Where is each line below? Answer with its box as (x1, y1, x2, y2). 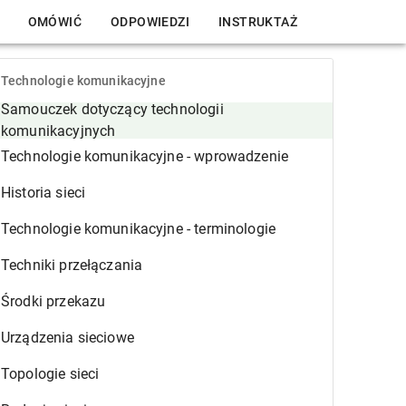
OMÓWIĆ (27, 14, 82, 29)
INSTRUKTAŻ (218, 14, 297, 29)
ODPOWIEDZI (111, 14, 189, 29)
